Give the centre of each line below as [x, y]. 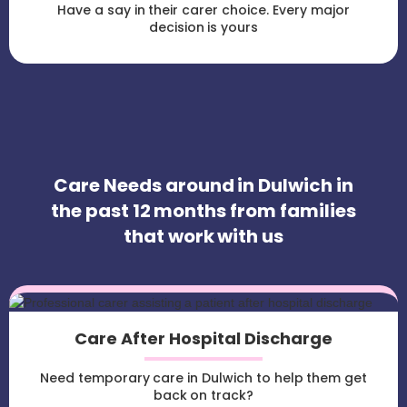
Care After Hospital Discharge [203, 339]
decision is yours [203, 28]
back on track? [203, 396]
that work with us [203, 237]
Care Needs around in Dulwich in [203, 186]
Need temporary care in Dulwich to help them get [203, 378]
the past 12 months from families [203, 211]
